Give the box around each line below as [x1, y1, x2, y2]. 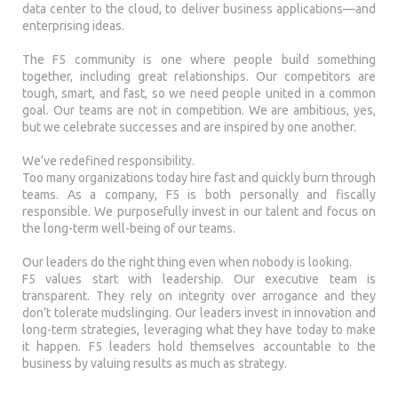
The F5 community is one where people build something [22, 52, 376, 67]
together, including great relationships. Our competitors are [22, 69, 376, 84]
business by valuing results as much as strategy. [22, 356, 287, 370]
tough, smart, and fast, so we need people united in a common [22, 86, 376, 100]
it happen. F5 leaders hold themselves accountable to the [22, 339, 376, 354]
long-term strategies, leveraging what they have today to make [22, 322, 376, 337]
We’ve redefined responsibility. [22, 154, 195, 168]
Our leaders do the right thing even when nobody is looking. [22, 255, 352, 269]
